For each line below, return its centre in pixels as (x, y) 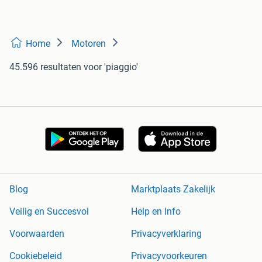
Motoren (89, 44)
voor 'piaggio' (111, 67)
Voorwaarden (37, 234)
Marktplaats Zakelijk (173, 189)
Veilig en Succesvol (49, 212)
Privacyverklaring (166, 234)
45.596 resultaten (45, 67)
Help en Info (156, 212)
